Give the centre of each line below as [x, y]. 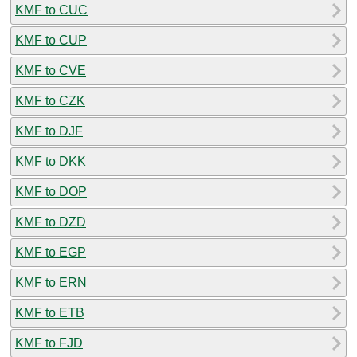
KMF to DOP [51, 191]
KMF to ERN [51, 282]
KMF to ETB [50, 312]
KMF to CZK [50, 100]
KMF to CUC [51, 10]
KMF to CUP [51, 40]
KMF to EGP [51, 252]
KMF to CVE [51, 70]
